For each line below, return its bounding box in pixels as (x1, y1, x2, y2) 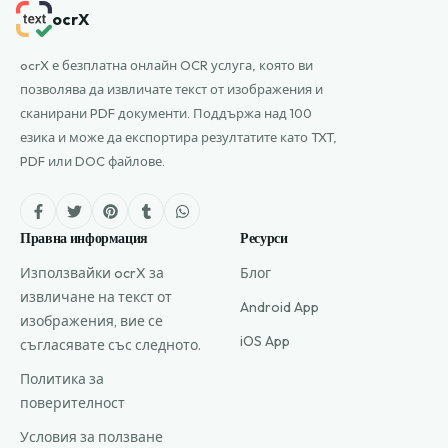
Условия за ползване (20, 428, 163, 446)
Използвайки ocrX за (20, 264, 164, 282)
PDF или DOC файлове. (20, 153, 165, 169)
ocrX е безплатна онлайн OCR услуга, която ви (20, 57, 313, 73)
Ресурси (240, 230, 288, 247)
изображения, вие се (20, 312, 163, 330)
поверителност (20, 394, 125, 412)
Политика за (20, 370, 104, 388)
